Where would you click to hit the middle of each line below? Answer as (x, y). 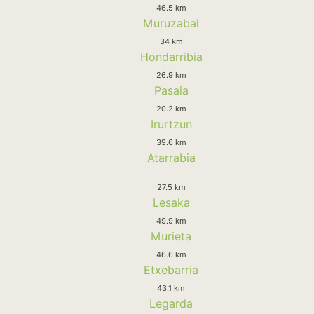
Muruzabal (171, 23)
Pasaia (171, 90)
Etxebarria (171, 269)
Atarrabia (171, 157)
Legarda (171, 303)
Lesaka (171, 202)
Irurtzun (171, 124)
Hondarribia (171, 56)
